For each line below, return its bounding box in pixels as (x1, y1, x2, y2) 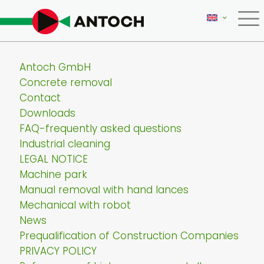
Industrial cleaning (19, 137, 110, 151)
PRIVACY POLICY (19, 244, 97, 258)
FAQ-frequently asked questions (19, 121, 181, 136)
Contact (19, 91, 61, 105)
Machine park (19, 167, 87, 181)
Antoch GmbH (19, 60, 91, 74)
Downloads (19, 106, 75, 120)
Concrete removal (19, 75, 112, 90)
